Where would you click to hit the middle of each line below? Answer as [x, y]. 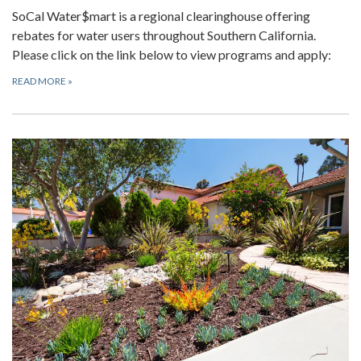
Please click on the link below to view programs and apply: [172, 55]
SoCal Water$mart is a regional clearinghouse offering [161, 16]
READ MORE [40, 81]
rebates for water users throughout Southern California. [165, 35]
